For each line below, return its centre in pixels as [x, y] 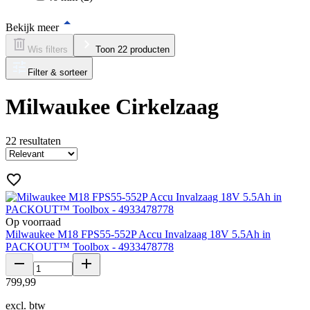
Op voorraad [33, 221]
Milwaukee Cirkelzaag [112, 107]
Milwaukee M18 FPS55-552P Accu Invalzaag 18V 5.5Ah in [138, 234]
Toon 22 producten [133, 49]
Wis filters [48, 49]
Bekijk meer [32, 27]
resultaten [40, 140]
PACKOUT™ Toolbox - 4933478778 [90, 246]
